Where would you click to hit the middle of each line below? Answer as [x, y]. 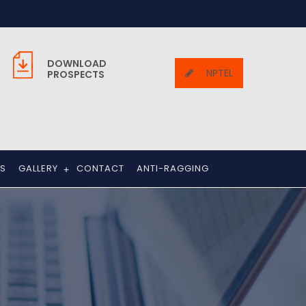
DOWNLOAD [77, 64]
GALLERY [38, 168]
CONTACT [100, 168]
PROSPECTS [76, 74]
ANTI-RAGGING [173, 168]
